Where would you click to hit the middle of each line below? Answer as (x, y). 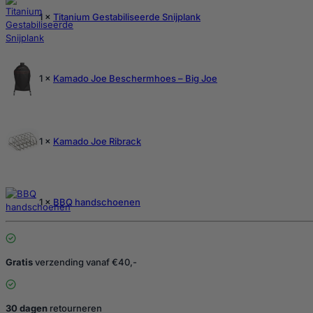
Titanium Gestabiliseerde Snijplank (127, 17)
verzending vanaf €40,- (86, 262)
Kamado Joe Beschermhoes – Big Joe (135, 79)
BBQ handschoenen (97, 202)
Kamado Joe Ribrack (97, 141)
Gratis (20, 262)
